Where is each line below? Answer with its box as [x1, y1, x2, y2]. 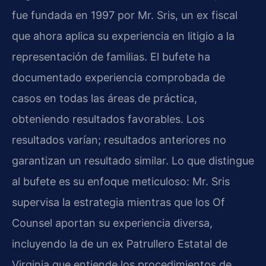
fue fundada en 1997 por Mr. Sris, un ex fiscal [12, 9, 237, 22]
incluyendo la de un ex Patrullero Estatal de [12, 237, 227, 251]
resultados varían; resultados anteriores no [12, 134, 226, 147]
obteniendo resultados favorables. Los [12, 113, 204, 126]
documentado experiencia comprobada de [12, 71, 225, 84]
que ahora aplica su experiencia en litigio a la [12, 30, 235, 43]
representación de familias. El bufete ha [12, 50, 210, 64]
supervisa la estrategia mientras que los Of [12, 196, 225, 209]
